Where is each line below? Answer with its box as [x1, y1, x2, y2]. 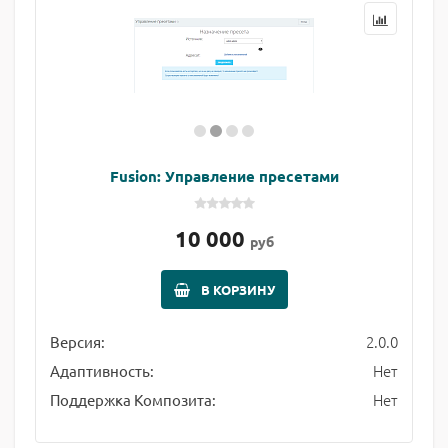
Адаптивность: [50, 361, 154, 380]
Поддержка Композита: [50, 390, 216, 409]
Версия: [50, 332, 105, 351]
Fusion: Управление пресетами [109, 166, 339, 186]
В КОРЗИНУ [200, 281, 275, 298]
